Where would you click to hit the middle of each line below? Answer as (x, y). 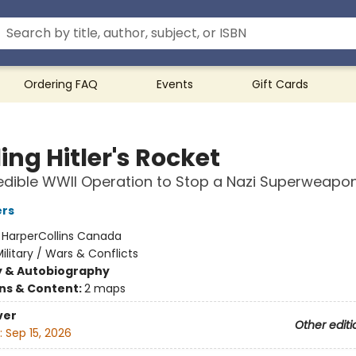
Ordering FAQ (61, 84)
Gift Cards (280, 84)
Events (175, 84)
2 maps (104, 288)
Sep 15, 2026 (38, 333)
